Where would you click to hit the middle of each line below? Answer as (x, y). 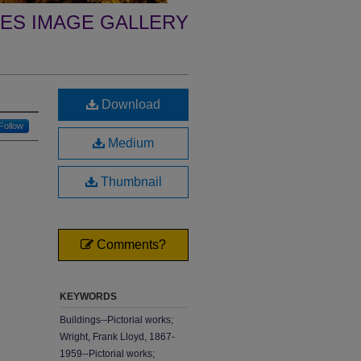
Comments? (130, 245)
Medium (129, 143)
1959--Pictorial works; (107, 354)
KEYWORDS (88, 297)
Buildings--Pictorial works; (116, 320)
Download (129, 104)
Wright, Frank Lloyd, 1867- (117, 337)
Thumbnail (129, 182)
